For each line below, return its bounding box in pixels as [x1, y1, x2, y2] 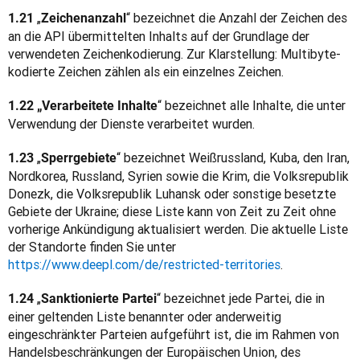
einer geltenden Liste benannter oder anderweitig [8, 309, 281, 325]
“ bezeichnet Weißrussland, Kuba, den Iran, [117, 149, 350, 166]
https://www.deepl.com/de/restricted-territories [8, 256, 280, 272]
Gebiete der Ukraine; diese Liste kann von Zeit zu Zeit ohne [8, 203, 336, 219]
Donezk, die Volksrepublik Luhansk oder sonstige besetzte [8, 186, 336, 202]
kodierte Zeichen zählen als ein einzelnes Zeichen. [8, 63, 284, 80]
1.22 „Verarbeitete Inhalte [8, 98, 157, 113]
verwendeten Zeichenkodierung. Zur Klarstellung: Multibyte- [8, 46, 341, 62]
